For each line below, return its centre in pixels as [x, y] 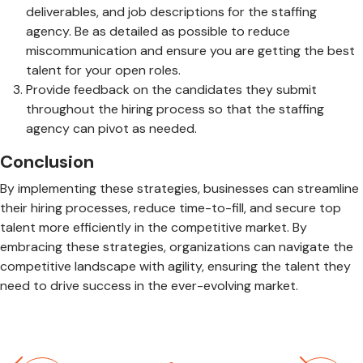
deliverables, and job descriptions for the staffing [171, 11]
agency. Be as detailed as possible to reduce [158, 31]
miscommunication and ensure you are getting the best [190, 50]
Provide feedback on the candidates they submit [171, 89]
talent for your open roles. [103, 70]
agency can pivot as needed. [111, 128]
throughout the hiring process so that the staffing [175, 109]
